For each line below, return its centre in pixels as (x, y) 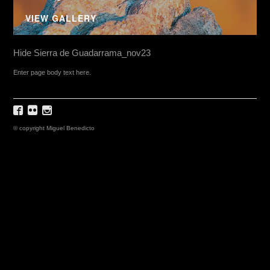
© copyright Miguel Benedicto (54, 128)
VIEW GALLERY (61, 18)
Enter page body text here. (52, 72)
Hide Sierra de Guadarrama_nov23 (82, 53)
